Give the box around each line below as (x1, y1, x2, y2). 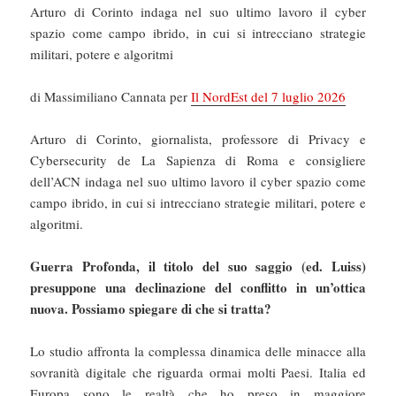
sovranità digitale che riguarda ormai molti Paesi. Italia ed (30, 363, 366, 382)
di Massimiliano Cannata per (30, 88, 192, 106)
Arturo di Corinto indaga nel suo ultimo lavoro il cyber (30, 3, 366, 21)
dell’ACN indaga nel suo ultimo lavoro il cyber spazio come (30, 172, 366, 191)
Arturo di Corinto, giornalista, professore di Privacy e (30, 130, 366, 148)
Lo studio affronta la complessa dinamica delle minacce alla (30, 342, 366, 361)
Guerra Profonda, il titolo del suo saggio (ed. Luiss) (30, 256, 366, 277)
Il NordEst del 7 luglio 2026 (191, 88, 346, 106)
